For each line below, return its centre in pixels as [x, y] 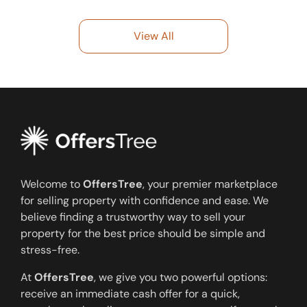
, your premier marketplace [210, 184]
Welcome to [52, 184]
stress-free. [50, 249]
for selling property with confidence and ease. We [145, 200]
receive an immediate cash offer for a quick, [130, 293]
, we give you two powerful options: [181, 277]
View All [153, 36]
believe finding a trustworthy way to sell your [133, 217]
